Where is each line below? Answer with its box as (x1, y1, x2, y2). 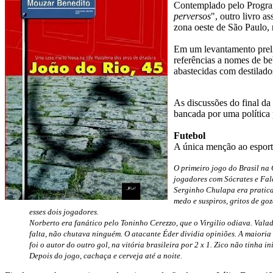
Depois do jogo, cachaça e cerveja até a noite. (29, 250, 182, 260)
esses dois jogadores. (29, 207, 99, 216)
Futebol (174, 130, 205, 141)
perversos (174, 10, 211, 21)
